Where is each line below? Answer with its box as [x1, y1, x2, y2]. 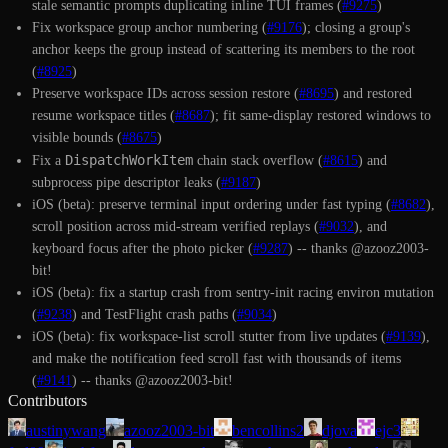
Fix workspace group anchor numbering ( [32, 19, 267, 35]
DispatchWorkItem [65, 151, 193, 168]
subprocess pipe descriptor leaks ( [32, 174, 221, 190]
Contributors [8, 391, 87, 409]
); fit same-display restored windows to [210, 107, 431, 123]
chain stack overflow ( [193, 152, 323, 168]
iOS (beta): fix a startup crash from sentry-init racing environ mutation [32, 284, 434, 300]
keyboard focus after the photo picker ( [32, 240, 253, 256]
